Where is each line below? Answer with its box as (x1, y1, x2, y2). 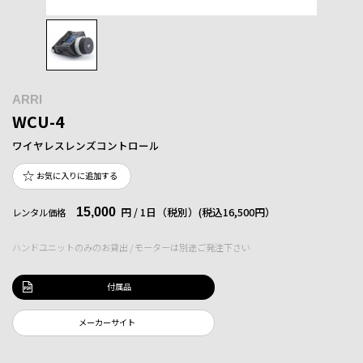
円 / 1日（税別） (121, 203, 199, 220)
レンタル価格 (12, 205, 66, 219)
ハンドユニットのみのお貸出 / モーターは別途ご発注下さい (12, 240, 250, 254)
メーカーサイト (79, 315, 135, 328)
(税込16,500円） (199, 203, 275, 220)
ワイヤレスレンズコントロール (12, 137, 160, 153)
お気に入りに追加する (36, 169, 117, 181)
